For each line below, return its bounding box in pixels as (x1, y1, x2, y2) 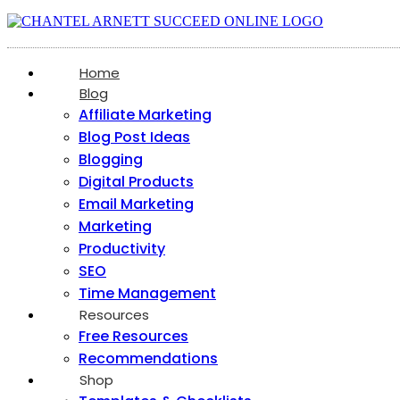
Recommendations (79, 348, 218, 369)
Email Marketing (79, 194, 194, 214)
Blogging (79, 149, 143, 170)
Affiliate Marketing (79, 104, 212, 125)
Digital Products (79, 171, 194, 192)
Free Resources (79, 326, 188, 346)
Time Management (79, 283, 216, 304)
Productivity (79, 238, 165, 259)
